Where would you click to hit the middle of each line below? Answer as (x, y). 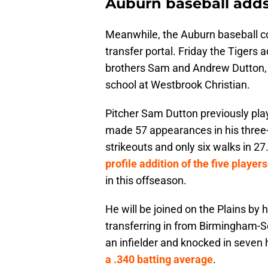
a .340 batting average (159, 260)
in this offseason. (146, 181)
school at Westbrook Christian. (178, 85)
